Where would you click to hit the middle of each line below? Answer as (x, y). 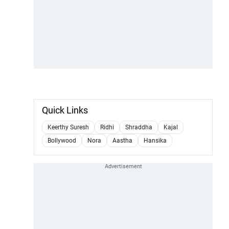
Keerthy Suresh (68, 127)
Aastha (122, 140)
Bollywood (62, 140)
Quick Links (65, 110)
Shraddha (139, 127)
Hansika (155, 140)
